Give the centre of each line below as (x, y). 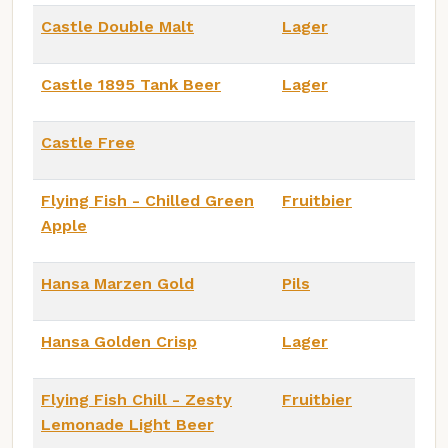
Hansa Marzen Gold (117, 283)
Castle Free (88, 142)
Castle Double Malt (117, 26)
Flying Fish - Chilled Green (147, 200)
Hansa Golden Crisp (119, 341)
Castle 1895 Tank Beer (131, 84)
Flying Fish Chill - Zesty (136, 399)
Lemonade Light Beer (127, 424)
